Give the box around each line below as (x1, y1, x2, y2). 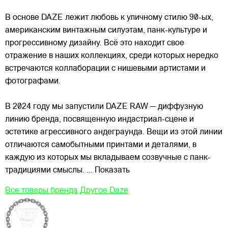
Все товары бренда (5, 186, 78, 195)
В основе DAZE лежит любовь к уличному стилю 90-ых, (5, 13, 213, 22)
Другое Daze (80, 186, 128, 195)
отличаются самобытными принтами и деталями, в (5, 140, 196, 149)
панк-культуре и (147, 26, 207, 35)
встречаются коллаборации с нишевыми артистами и (5, 64, 206, 73)
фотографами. (5, 77, 61, 85)
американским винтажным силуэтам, (5, 26, 145, 35)
